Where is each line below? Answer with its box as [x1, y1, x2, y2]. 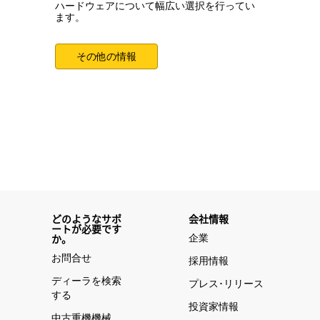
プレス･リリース [189, 276, 264, 290]
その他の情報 [76, 50, 137, 62]
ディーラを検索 [51, 273, 122, 287]
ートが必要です [51, 221, 122, 236]
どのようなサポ [51, 211, 122, 226]
